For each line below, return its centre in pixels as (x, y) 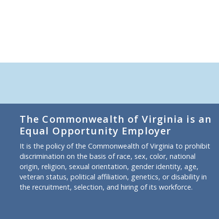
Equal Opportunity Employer (96, 131)
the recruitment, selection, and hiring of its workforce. (106, 187)
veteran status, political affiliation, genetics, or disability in (113, 176)
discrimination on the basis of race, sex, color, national (108, 156)
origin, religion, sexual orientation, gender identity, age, (109, 166)
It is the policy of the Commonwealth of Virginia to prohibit (115, 146)
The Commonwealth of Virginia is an (116, 119)
